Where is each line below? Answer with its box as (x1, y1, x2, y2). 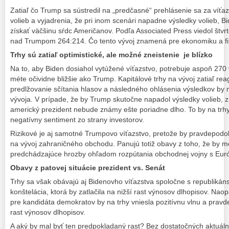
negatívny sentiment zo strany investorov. (10, 115, 144, 124)
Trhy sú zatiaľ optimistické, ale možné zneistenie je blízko (10, 50, 213, 59)
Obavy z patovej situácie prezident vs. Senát (10, 164, 165, 172)
